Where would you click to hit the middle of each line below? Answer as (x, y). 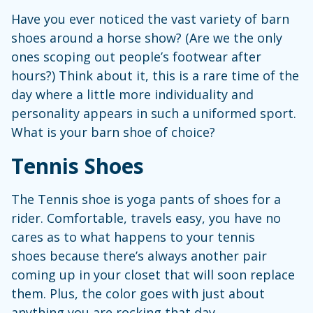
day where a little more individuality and (132, 94)
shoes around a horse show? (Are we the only (147, 37)
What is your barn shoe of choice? (113, 132)
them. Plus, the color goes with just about (138, 293)
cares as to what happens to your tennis (133, 236)
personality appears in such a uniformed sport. (154, 113)
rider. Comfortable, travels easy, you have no (146, 218)
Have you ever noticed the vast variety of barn (150, 19)
